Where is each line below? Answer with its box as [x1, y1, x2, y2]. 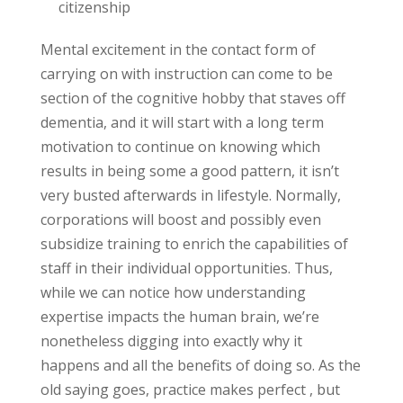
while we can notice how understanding [40, 282, 306, 302]
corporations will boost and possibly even [40, 210, 321, 229]
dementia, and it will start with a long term [40, 112, 324, 132]
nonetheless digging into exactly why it [40, 331, 302, 351]
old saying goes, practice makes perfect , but [40, 380, 340, 399]
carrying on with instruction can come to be [40, 64, 333, 84]
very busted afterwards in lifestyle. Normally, [40, 185, 341, 205]
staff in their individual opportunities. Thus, [40, 258, 333, 278]
